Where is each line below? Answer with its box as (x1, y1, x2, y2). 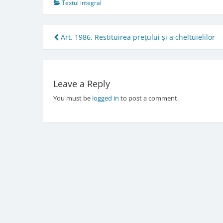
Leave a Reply (53, 78, 110, 90)
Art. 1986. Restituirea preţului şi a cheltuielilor (59, 32, 215, 42)
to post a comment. (118, 94, 179, 103)
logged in (92, 94, 119, 103)
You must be (53, 94, 92, 103)
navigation (53, 45, 126, 66)
